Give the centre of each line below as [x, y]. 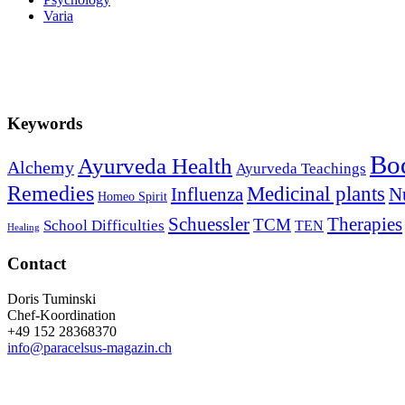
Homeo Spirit [132, 197]
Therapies [365, 225]
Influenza [207, 195]
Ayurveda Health [155, 166]
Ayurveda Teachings [301, 169]
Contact [37, 264]
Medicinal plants [316, 194]
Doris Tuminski [52, 298]
